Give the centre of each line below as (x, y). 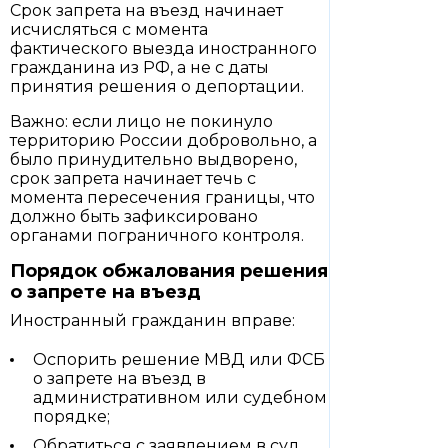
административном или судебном (180, 397)
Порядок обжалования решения (169, 271)
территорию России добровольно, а (163, 140)
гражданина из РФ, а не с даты (139, 67)
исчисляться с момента (109, 29)
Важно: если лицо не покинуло (141, 121)
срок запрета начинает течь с (133, 178)
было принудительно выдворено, (153, 159)
